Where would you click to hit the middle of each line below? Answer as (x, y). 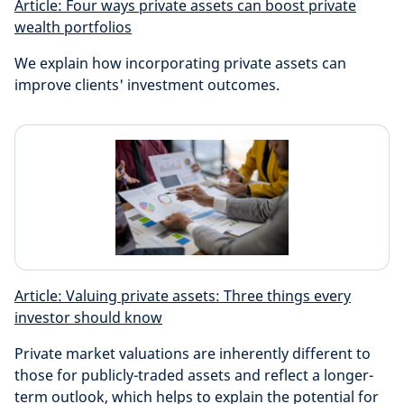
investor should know (88, 317)
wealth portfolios (73, 27)
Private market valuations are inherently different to (193, 353)
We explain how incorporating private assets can (180, 63)
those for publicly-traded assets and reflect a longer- (194, 375)
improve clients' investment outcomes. (147, 85)
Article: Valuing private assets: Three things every (183, 296)
